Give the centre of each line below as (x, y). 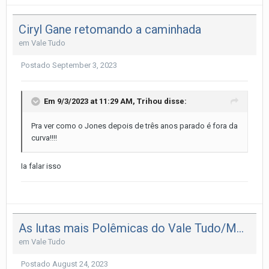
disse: (174, 101)
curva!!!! (45, 138)
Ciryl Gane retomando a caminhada (110, 30)
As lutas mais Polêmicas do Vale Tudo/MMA (240, 228)
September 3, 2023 (85, 65)
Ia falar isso (42, 166)
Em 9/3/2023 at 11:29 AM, (90, 101)
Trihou (150, 101)
